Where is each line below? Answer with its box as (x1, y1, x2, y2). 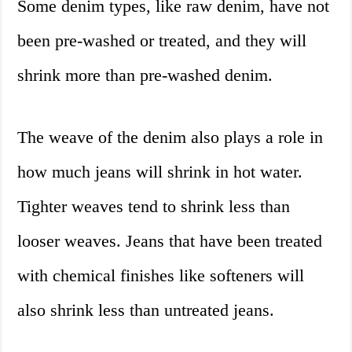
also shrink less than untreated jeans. (17, 300, 275, 321)
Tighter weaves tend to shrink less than (17, 196, 291, 217)
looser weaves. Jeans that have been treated (17, 231, 323, 251)
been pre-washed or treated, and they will (17, 31, 307, 51)
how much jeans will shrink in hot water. (17, 162, 303, 182)
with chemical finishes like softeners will (17, 266, 305, 286)
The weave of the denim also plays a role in (17, 127, 324, 148)
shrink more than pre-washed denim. (17, 65, 273, 86)
